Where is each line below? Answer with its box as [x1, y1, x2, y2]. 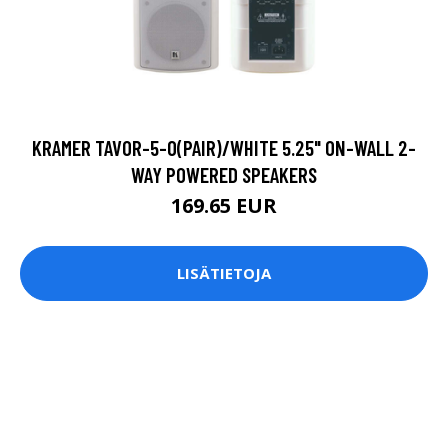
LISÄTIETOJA [177, 263, 271, 284]
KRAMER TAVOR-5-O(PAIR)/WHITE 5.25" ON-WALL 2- [32, 134, 416, 160]
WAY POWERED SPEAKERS [131, 161, 317, 187]
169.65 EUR [171, 191, 277, 219]
